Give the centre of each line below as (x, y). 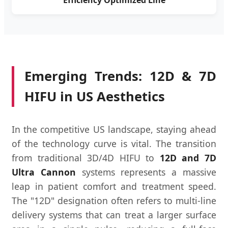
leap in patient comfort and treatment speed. (114, 186)
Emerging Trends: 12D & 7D (120, 76)
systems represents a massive (146, 172)
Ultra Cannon (44, 172)
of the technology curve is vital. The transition (114, 143)
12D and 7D (188, 158)
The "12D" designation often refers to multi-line (114, 200)
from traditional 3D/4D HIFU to (86, 158)
